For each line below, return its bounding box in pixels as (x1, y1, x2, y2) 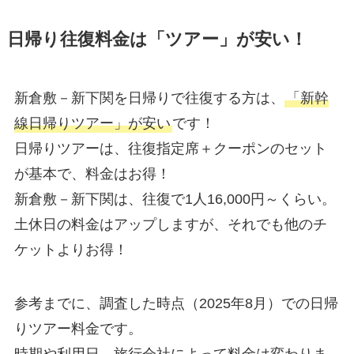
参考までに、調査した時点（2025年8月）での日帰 (13, 295, 338, 311)
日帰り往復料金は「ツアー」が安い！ (6, 30, 307, 50)
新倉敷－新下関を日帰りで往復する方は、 (13, 90, 284, 107)
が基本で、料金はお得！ (13, 166, 171, 183)
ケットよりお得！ (13, 242, 128, 258)
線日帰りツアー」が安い (13, 115, 171, 132)
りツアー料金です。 (13, 320, 142, 337)
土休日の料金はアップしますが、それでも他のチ (13, 217, 327, 233)
